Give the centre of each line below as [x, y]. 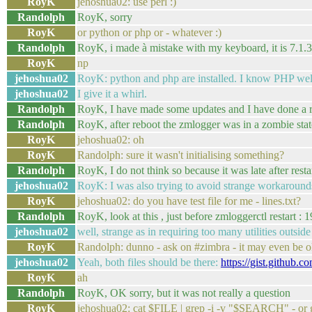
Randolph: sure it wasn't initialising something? [181, 155]
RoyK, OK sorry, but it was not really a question [184, 293]
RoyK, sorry [105, 17]
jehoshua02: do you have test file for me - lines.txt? [189, 201]
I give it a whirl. [112, 94]
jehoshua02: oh [111, 140]
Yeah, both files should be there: [149, 262]
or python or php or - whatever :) [149, 32]
